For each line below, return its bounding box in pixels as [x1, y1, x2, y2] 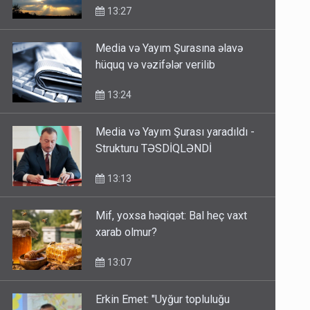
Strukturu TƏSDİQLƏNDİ [95, 142, 212, 156]
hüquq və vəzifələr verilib [95, 58, 216, 72]
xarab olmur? [95, 226, 158, 239]
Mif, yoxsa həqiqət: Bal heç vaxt [95, 209, 248, 223]
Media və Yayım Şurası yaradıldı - [95, 125, 255, 139]
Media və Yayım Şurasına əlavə [95, 42, 244, 55]
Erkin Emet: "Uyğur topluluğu [95, 293, 230, 307]
